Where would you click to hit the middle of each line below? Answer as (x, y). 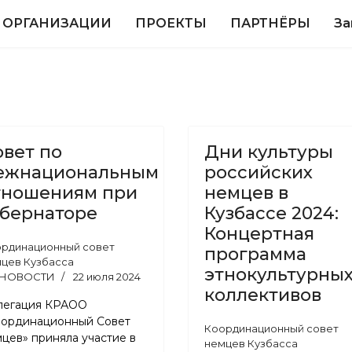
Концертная (259, 234)
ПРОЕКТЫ (171, 23)
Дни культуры (269, 152)
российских (258, 172)
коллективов (263, 295)
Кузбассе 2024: (271, 213)
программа (255, 254)
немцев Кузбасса (251, 343)
